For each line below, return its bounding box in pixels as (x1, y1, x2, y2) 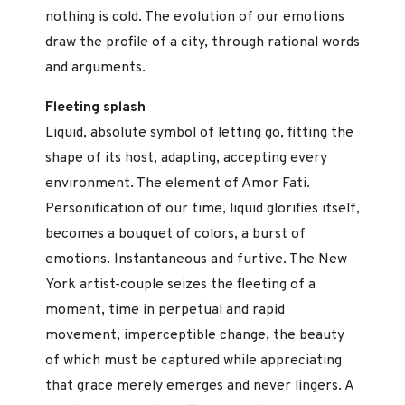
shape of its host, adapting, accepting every (45, 148, 327, 167)
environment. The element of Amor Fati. (45, 174, 310, 193)
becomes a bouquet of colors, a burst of (45, 224, 306, 243)
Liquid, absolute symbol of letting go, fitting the (45, 123, 353, 142)
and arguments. (45, 59, 146, 78)
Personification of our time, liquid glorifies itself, (45, 199, 360, 218)
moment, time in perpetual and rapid (45, 300, 285, 319)
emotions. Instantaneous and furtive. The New (45, 250, 347, 268)
